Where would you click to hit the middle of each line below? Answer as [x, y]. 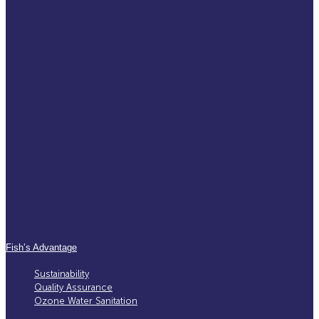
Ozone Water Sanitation [86, 300]
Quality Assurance [73, 287]
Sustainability [62, 273]
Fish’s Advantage [41, 248]
